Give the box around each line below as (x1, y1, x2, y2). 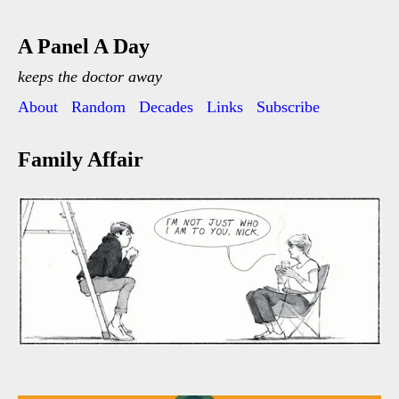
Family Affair (18, 148, 143, 171)
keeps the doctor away (18, 68, 162, 85)
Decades (139, 98, 193, 116)
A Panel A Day (18, 35, 150, 58)
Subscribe (256, 98, 320, 116)
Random (71, 98, 126, 116)
